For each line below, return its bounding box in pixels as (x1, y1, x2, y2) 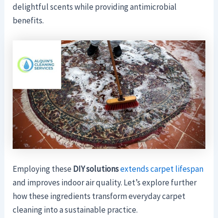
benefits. (13, 15, 44, 26)
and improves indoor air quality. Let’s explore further (13, 177, 197, 188)
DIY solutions (73, 163, 119, 174)
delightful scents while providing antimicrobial (13, 1, 177, 12)
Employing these (13, 163, 73, 174)
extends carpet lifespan (120, 163, 204, 174)
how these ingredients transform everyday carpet (13, 190, 186, 201)
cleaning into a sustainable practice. (13, 204, 138, 215)
